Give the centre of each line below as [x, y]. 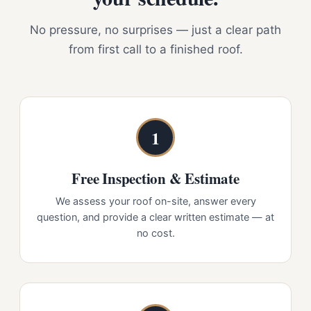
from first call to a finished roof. [155, 49]
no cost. [155, 233]
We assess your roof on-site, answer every [155, 201]
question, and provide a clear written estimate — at [155, 217]
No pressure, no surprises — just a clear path [155, 30]
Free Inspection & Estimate [155, 178]
